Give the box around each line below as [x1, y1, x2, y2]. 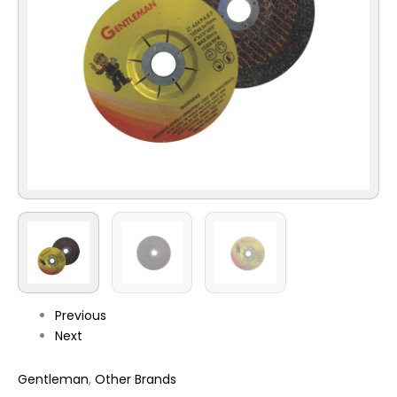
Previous [55, 306, 106, 324]
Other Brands [95, 370, 176, 388]
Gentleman [18, 370, 89, 388]
